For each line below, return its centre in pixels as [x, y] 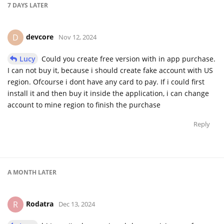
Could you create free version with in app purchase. [127, 58]
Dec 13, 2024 [77, 204]
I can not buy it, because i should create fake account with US [110, 70]
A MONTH [22, 172]
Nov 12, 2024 [77, 37]
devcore [40, 36]
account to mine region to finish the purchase [84, 104]
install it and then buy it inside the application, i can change [108, 93]
